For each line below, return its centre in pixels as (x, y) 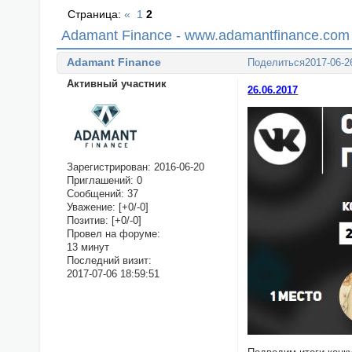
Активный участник (116, 83)
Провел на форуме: (113, 234)
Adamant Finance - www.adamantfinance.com (205, 36)
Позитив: (87, 221)
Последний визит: (109, 261)
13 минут (88, 247)
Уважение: (91, 207)
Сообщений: (95, 194)
